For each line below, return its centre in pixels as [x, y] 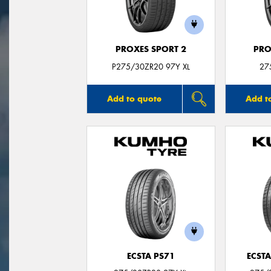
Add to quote [135, 98]
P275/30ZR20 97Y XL [151, 67]
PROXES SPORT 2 [151, 49]
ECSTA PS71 [151, 256]
